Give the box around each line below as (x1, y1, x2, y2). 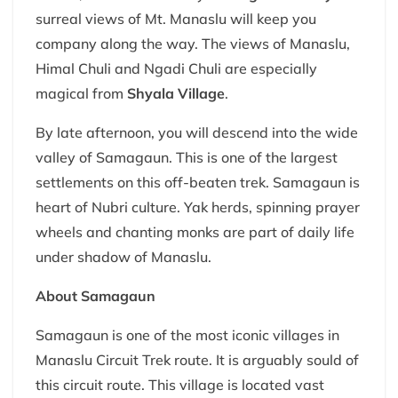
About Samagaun (36, 287, 155, 306)
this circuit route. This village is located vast (36, 376, 324, 394)
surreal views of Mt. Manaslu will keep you (36, 10, 316, 28)
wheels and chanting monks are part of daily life (36, 223, 354, 242)
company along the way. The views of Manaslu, (36, 35, 350, 53)
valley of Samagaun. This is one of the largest (36, 148, 338, 167)
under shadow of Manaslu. (36, 248, 211, 267)
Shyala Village (127, 84, 225, 103)
